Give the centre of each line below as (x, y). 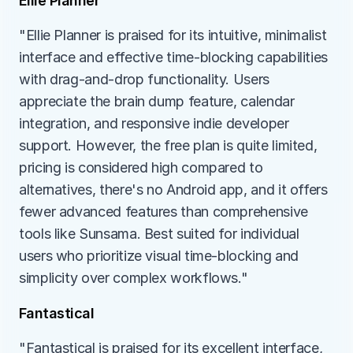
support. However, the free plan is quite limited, (168, 145)
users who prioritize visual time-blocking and (159, 256)
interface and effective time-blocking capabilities (174, 57)
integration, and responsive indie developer (154, 123)
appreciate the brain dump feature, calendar (157, 101)
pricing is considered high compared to (141, 167)
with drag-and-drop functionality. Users (144, 79)
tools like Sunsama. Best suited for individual (159, 234)
